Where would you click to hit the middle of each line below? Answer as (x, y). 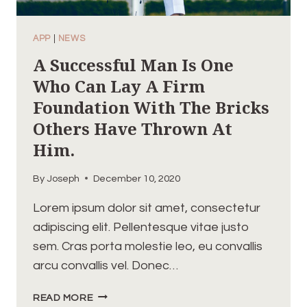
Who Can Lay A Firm (119, 86)
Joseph (63, 178)
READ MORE (63, 297)
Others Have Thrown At (133, 129)
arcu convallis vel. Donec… (106, 265)
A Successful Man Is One (133, 65)
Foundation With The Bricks (151, 108)
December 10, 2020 (137, 178)
